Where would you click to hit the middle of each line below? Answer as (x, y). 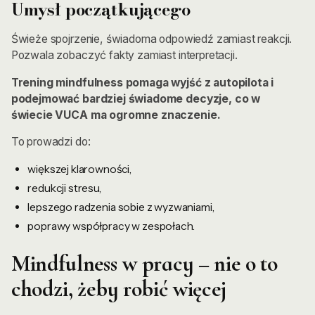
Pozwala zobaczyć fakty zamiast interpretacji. (124, 55)
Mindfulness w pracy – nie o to (144, 263)
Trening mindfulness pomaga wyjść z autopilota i (142, 82)
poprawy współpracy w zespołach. (111, 226)
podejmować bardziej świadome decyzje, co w (136, 98)
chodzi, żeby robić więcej (118, 289)
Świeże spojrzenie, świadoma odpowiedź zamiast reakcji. (152, 39)
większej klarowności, (80, 169)
